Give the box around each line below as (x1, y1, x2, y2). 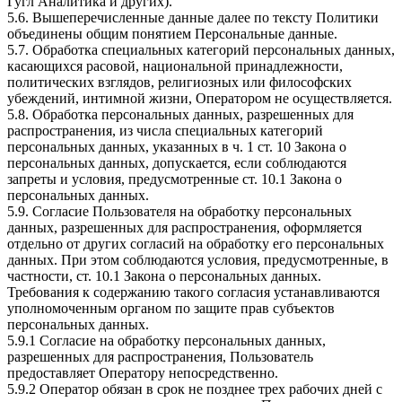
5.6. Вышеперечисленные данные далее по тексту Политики (7, 10, 379, 26)
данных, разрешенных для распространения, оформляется (7, 220, 362, 236)
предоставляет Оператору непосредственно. (7, 365, 278, 381)
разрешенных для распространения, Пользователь (7, 349, 313, 365)
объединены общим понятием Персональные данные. (7, 26, 337, 42)
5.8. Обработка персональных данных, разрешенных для (7, 107, 354, 123)
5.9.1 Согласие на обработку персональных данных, (7, 333, 326, 349)
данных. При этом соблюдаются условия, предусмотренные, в (7, 252, 389, 268)
